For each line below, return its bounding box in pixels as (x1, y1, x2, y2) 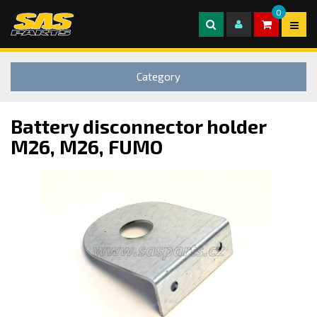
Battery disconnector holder (11, 114, 266, 137)
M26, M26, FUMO (11, 134, 163, 158)
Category (137, 69, 180, 83)
